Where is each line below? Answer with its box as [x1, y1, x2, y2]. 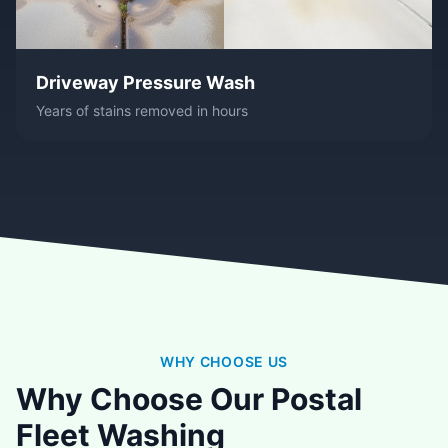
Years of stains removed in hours [36, 102, 248, 120]
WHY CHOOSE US [159, 353, 289, 371]
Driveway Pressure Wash [36, 72, 255, 94]
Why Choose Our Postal [16, 381, 362, 418]
